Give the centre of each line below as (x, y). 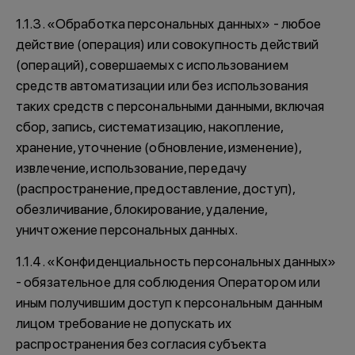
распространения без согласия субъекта (141, 344)
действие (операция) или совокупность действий (168, 44)
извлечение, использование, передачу (132, 168)
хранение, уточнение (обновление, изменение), (159, 147)
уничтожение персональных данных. (127, 230)
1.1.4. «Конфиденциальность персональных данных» (176, 261)
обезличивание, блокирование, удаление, (142, 209)
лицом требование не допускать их (124, 323)
